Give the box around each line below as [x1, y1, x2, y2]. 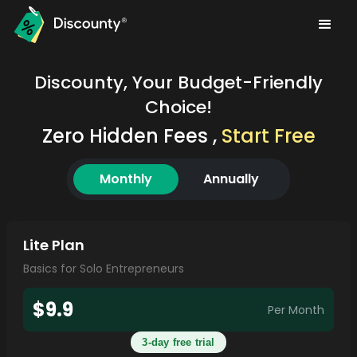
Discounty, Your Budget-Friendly [34, 70, 323, 95]
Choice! [145, 95, 212, 120]
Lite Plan [22, 235, 84, 255]
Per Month [268, 301, 325, 318]
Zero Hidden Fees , [41, 123, 222, 149]
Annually [203, 170, 259, 188]
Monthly [100, 170, 152, 188]
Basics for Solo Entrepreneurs [22, 261, 184, 277]
